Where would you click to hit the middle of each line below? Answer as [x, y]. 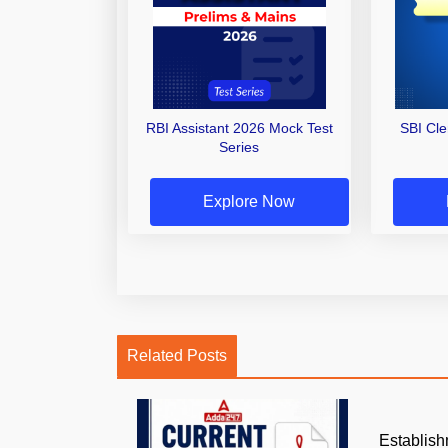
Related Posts [177, 356]
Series [239, 146]
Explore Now [249, 202]
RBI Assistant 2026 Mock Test [239, 127]
